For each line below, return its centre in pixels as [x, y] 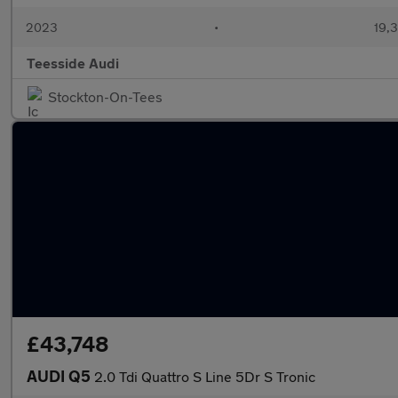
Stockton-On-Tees [105, 96]
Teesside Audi [73, 63]
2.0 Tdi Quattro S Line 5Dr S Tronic [205, 376]
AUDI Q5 [60, 376]
